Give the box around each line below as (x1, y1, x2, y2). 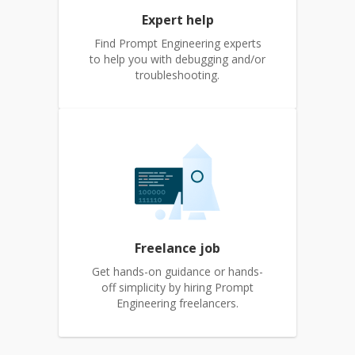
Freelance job (135, 239, 220, 257)
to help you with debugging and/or (90, 52, 265, 67)
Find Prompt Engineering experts (94, 36, 261, 51)
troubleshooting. (136, 67, 219, 82)
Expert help (141, 11, 214, 29)
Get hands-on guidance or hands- (92, 264, 263, 279)
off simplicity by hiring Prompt (101, 280, 254, 295)
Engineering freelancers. (116, 296, 239, 311)
